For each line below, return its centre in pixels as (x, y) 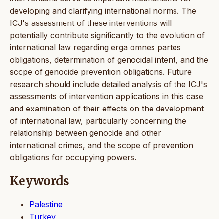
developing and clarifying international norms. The (103, 11)
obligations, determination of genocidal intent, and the (109, 59)
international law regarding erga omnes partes (95, 47)
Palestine (46, 204)
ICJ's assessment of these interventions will (91, 23)
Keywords (40, 181)
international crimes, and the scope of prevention (101, 145)
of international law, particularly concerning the (98, 120)
